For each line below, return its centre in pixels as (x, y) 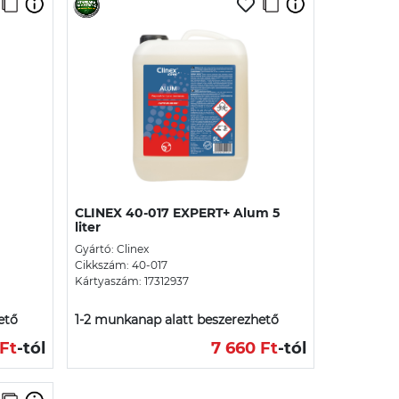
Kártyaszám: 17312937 (132, 281)
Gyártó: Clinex (112, 248)
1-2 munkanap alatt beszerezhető (177, 319)
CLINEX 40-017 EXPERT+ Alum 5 (177, 212)
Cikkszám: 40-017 (121, 265)
